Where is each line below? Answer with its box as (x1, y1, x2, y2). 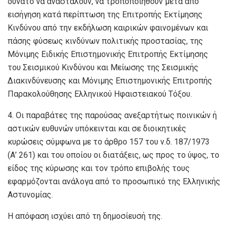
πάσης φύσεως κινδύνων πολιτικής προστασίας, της (8, 36, 203, 46)
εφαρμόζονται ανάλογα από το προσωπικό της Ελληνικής (8, 177, 220, 187)
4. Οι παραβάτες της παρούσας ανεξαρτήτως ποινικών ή (8, 110, 217, 121)
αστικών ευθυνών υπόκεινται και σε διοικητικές (8, 124, 186, 134)
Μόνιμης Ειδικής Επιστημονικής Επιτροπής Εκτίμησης (8, 49, 208, 60)
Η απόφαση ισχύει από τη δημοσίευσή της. (8, 211, 162, 221)
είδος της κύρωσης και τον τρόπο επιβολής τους (8, 163, 190, 174)
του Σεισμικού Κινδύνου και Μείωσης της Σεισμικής (8, 63, 198, 73)
